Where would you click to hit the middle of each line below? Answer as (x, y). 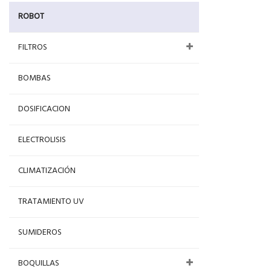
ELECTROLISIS (42, 140)
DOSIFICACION (44, 109)
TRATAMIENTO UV (51, 202)
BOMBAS (34, 78)
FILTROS (33, 47)
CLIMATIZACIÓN (47, 171)
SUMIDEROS (40, 233)
